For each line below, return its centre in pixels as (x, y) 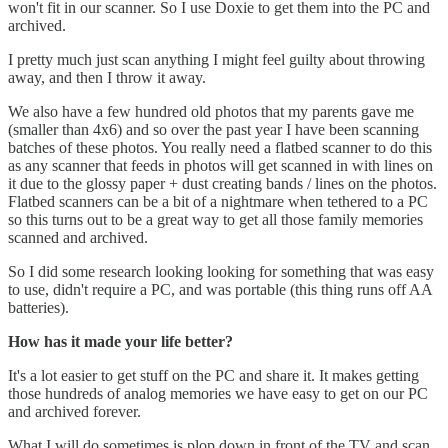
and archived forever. (74, 412)
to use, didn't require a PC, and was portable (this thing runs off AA (220, 290)
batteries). (38, 308)
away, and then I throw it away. (107, 78)
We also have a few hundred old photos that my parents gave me (211, 112)
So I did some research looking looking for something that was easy (221, 272)
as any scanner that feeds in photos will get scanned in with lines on (220, 166)
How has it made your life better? (120, 342)
